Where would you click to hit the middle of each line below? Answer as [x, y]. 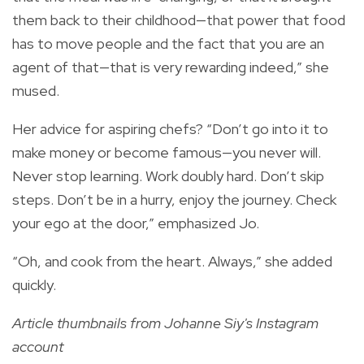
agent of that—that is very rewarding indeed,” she [171, 67]
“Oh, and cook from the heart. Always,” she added [172, 262]
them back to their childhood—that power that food [179, 20]
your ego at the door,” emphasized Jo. [136, 223]
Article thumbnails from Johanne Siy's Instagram [165, 323]
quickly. [34, 285]
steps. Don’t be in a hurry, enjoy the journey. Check [174, 200]
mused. [37, 91]
